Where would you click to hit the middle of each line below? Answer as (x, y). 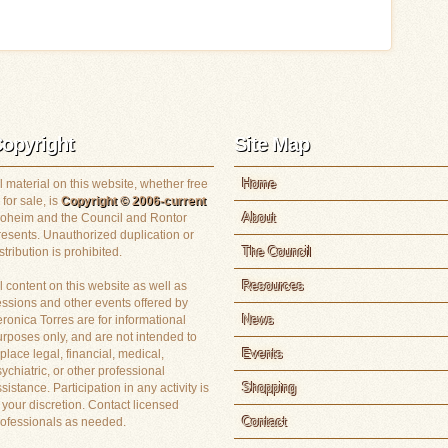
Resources (273, 286)
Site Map (271, 144)
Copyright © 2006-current (133, 201)
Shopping (269, 388)
